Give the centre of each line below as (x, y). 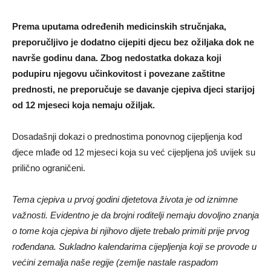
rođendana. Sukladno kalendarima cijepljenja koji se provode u (134, 246)
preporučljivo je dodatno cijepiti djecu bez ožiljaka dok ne (133, 42)
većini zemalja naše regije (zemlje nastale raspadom (115, 262)
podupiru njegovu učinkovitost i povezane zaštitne (119, 73)
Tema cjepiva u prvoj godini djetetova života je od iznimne (125, 199)
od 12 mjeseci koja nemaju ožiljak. (83, 105)
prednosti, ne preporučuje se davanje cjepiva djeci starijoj (133, 89)
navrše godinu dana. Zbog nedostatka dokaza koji (117, 57)
